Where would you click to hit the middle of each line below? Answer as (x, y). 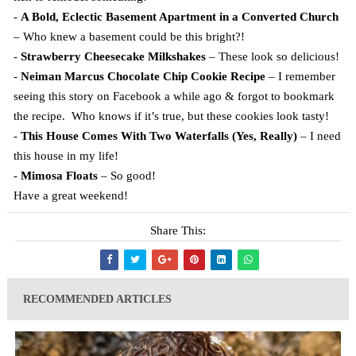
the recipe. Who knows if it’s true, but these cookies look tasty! (171, 116)
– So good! (126, 176)
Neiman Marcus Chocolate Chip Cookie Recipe (143, 77)
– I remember (300, 77)
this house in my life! (66, 156)
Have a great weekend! (70, 196)
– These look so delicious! (272, 57)
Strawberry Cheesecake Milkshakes (113, 57)
